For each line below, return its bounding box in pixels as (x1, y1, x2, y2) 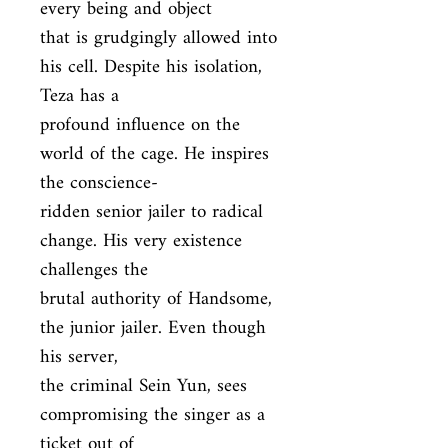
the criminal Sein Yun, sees (40, 367, 247, 406)
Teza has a (40, 77, 119, 116)
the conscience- (40, 164, 158, 203)
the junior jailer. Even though (40, 309, 266, 348)
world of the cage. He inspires (40, 135, 269, 174)
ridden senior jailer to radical (40, 193, 263, 232)
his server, (40, 338, 118, 377)
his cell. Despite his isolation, (40, 48, 262, 87)
